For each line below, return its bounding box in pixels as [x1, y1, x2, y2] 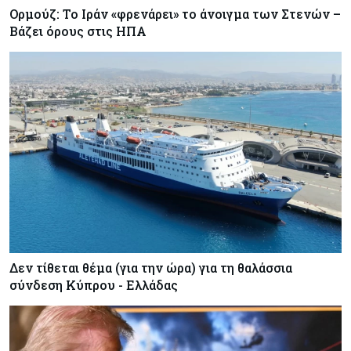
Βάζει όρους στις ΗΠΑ [9, 22, 147, 39]
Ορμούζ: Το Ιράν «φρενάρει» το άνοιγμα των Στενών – [9, 5, 341, 22]
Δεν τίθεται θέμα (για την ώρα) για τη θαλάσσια [9, 259, 292, 276]
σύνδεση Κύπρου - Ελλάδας [9, 276, 178, 293]
